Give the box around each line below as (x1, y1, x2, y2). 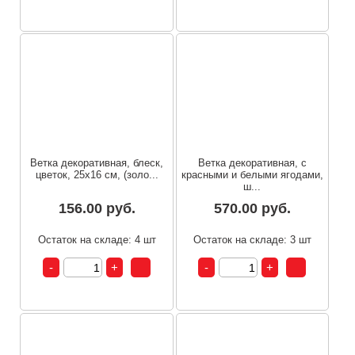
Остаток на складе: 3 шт (193, 234, 311, 246)
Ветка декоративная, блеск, (30, 157, 164, 170)
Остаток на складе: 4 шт (37, 234, 156, 246)
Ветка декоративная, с (197, 157, 307, 170)
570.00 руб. (213, 200, 291, 217)
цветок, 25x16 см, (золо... (35, 169, 158, 181)
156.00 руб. (58, 200, 136, 217)
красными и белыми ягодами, (181, 169, 323, 181)
